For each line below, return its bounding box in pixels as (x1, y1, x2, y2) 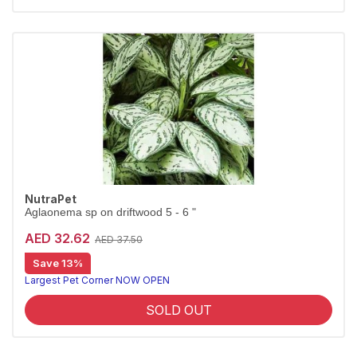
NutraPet (25, 193, 76, 206)
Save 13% (33, 257, 83, 269)
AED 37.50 (95, 233, 143, 245)
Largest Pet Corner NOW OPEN (25, 274, 170, 286)
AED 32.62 (25, 229, 90, 246)
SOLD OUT (145, 302, 212, 318)
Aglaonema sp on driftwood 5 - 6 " (25, 206, 196, 218)
